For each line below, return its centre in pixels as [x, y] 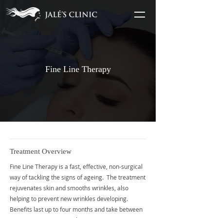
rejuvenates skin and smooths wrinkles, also [69, 188]
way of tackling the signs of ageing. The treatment [78, 177]
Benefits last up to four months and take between [76, 209]
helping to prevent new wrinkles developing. [70, 199]
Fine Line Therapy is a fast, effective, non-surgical [76, 166]
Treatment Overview [41, 151]
